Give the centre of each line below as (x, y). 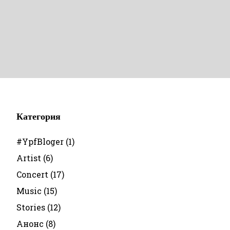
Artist (29, 158)
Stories (31, 207)
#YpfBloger (40, 141)
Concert (33, 174)
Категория (39, 117)
